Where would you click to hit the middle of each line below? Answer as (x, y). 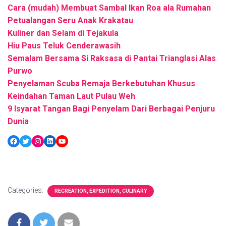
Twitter (33, 140)
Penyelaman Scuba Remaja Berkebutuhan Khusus (101, 84)
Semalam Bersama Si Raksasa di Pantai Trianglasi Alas (112, 59)
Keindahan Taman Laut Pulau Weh (71, 96)
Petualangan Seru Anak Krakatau (70, 21)
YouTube (73, 140)
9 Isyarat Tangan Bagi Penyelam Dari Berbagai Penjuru (111, 109)
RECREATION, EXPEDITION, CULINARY (101, 191)
